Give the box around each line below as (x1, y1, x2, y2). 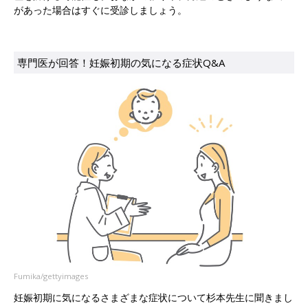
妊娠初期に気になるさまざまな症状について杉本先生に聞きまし (14, 290, 293, 304)
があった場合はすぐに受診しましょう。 (14, 3, 187, 17)
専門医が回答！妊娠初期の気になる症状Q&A (17, 56, 225, 70)
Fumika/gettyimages (14, 270, 88, 281)
